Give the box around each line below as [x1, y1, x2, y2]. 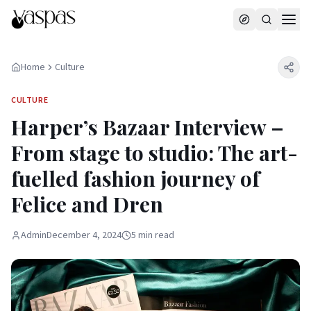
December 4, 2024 [47, 228, 121, 242]
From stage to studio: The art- [11, 139, 298, 167]
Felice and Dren [11, 190, 163, 218]
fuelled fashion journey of [11, 165, 260, 192]
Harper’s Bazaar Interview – [11, 113, 284, 141]
